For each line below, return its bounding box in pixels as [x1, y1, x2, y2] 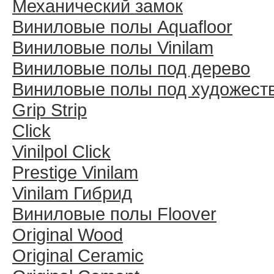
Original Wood [12, 224, 123, 245]
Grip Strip [12, 100, 87, 120]
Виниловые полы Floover [12, 204, 217, 224]
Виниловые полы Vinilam [12, 37, 213, 57]
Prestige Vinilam [12, 162, 138, 182]
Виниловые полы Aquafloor [12, 17, 232, 37]
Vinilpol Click [12, 141, 111, 161]
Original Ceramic [12, 245, 144, 265]
